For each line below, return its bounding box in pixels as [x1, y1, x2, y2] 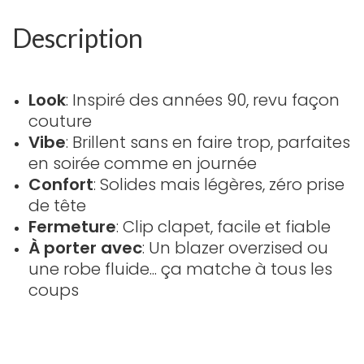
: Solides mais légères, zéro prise [93, 172, 344, 196]
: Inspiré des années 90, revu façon [66, 88, 340, 111]
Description [12, 21, 143, 54]
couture [28, 109, 92, 132]
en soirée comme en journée [28, 151, 257, 175]
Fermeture [28, 214, 116, 238]
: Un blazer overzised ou [142, 236, 328, 259]
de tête [28, 193, 86, 217]
